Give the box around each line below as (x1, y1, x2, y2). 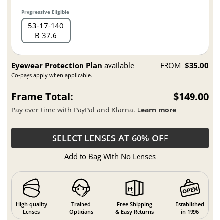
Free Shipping (116, 200, 152, 208)
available (102, 60, 135, 70)
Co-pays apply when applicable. (11, 71, 93, 79)
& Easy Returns (115, 207, 154, 215)
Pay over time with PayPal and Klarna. (11, 105, 137, 114)
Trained (71, 200, 91, 208)
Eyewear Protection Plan (11, 60, 103, 70)
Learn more (137, 105, 177, 114)
